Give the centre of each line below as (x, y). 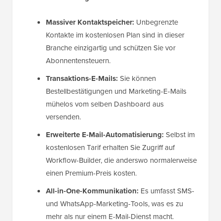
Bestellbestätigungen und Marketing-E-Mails (116, 92)
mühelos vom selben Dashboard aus (105, 104)
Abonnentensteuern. (78, 61)
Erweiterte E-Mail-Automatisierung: (105, 135)
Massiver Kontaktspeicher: (90, 22)
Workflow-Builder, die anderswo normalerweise (121, 161)
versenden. (63, 117)
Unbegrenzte (156, 22)
